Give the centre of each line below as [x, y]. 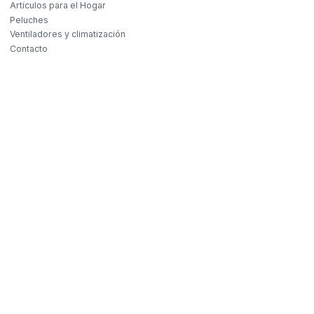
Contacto [29, 48]
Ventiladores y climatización [68, 34]
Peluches [29, 20]
